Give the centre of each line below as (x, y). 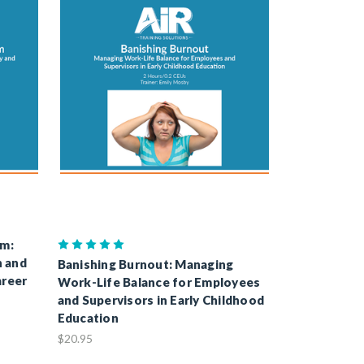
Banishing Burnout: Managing (145, 264)
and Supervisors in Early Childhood (161, 300)
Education (88, 318)
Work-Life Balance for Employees (159, 282)
